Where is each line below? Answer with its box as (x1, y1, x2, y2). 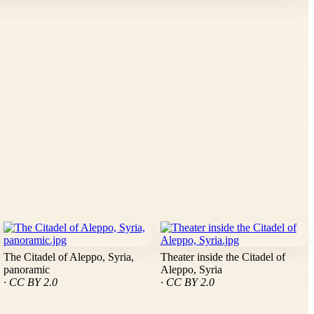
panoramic (4, 264, 50, 276)
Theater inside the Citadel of (160, 251, 285, 264)
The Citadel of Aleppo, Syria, (4, 251, 135, 264)
